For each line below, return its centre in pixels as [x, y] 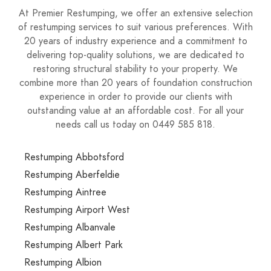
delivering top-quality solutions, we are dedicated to [135, 55]
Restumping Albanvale [70, 227]
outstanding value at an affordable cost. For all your [135, 111]
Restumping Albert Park [73, 245]
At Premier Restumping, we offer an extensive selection [135, 13]
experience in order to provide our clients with [135, 97]
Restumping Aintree [65, 192]
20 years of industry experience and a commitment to [135, 41]
